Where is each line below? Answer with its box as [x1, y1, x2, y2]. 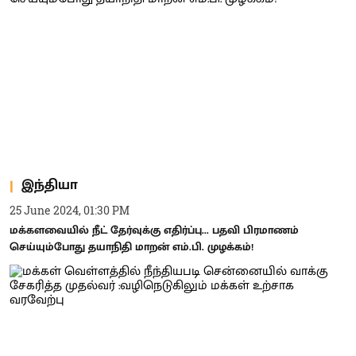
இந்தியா [21, 173, 78, 197]
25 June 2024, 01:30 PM [10, 202, 130, 218]
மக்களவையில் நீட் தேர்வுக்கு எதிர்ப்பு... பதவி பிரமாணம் [10, 220, 299, 239]
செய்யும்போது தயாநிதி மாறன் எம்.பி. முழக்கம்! [10, 237, 253, 256]
